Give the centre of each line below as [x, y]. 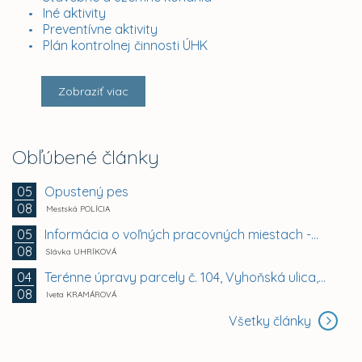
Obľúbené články [86, 157]
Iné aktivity [74, 13]
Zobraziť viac [93, 92]
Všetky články [271, 321]
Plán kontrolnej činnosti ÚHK [125, 46]
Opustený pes [86, 191]
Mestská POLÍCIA [78, 208]
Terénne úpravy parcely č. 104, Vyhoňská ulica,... [185, 277]
